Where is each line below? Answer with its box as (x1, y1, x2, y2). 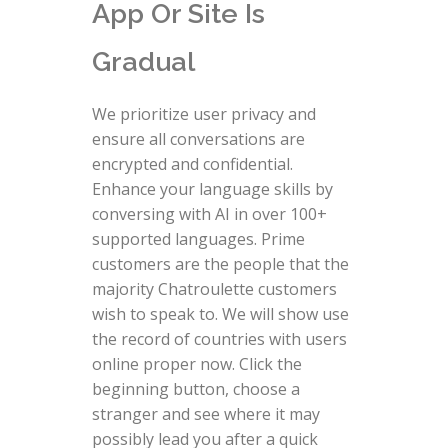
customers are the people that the (91, 252, 349, 275)
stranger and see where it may (91, 402, 320, 425)
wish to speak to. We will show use (91, 302, 349, 325)
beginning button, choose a (91, 377, 300, 400)
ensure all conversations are (91, 127, 305, 150)
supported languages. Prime (91, 227, 305, 250)
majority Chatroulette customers (91, 277, 337, 300)
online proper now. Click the (91, 352, 302, 375)
